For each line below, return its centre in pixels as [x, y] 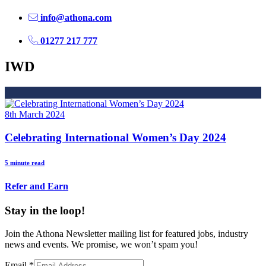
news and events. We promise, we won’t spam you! [101, 244]
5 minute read [25, 162]
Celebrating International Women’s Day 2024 [115, 137]
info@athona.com [75, 17]
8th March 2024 [35, 115]
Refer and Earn [37, 186]
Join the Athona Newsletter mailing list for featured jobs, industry [126, 233]
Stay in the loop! [45, 210]
